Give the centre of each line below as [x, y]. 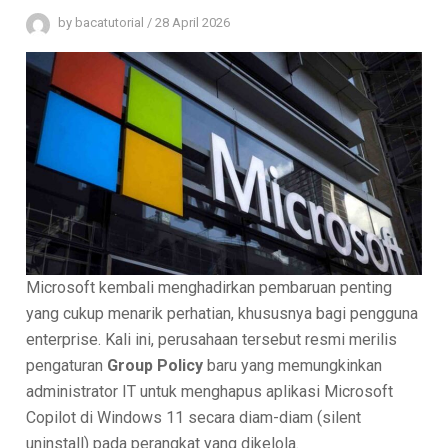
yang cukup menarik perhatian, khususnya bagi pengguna [222, 313]
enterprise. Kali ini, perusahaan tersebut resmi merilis [212, 339]
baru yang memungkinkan [293, 365]
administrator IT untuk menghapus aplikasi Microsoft [210, 391]
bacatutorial [110, 22]
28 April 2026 [193, 22]
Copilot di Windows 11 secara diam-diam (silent [194, 417]
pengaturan [67, 365]
